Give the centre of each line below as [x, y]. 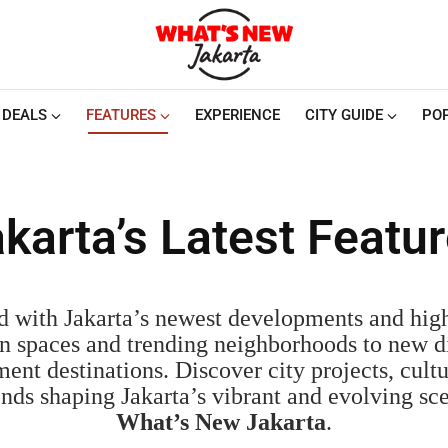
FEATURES [120, 114]
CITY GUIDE [343, 114]
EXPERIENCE [237, 114]
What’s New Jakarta [221, 422]
